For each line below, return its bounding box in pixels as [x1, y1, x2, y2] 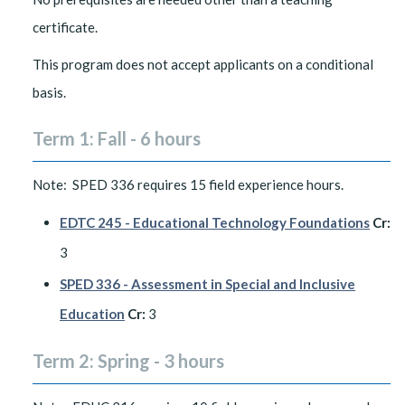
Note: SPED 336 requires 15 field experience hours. [33, 176, 344, 193]
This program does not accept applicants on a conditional [33, 56, 373, 72]
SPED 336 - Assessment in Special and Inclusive [60, 276, 355, 292]
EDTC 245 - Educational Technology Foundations [60, 214, 370, 231]
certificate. [33, 19, 98, 35]
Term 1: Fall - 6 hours [33, 127, 201, 149]
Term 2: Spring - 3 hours [33, 350, 224, 372]
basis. [33, 84, 66, 100]
